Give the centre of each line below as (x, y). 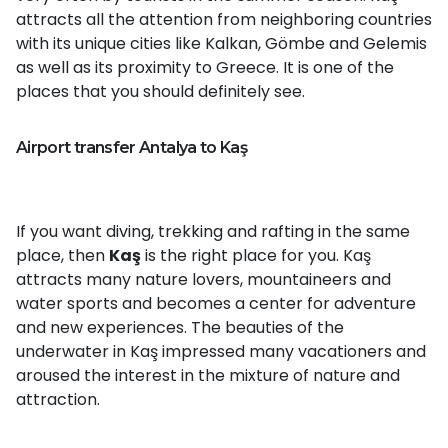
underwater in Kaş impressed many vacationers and (221, 351)
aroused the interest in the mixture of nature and (208, 375)
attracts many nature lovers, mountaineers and (203, 279)
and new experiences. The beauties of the (180, 327)
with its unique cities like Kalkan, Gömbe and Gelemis (221, 43)
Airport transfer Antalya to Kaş (132, 147)
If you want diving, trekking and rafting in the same (213, 231)
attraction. (58, 399)
